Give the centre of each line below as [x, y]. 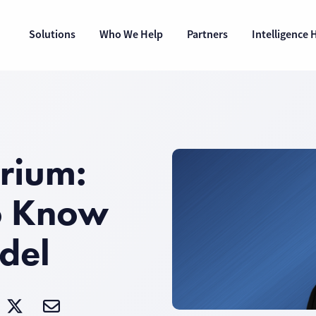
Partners [207, 34]
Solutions [52, 34]
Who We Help [131, 34]
